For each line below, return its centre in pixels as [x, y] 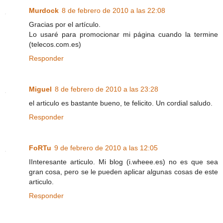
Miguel [40, 89]
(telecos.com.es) [55, 44]
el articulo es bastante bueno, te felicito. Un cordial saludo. [121, 103]
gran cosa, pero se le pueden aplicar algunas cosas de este [123, 171]
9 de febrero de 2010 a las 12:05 [106, 148]
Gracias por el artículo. [65, 24]
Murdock [44, 10]
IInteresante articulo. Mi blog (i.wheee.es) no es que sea [123, 162]
